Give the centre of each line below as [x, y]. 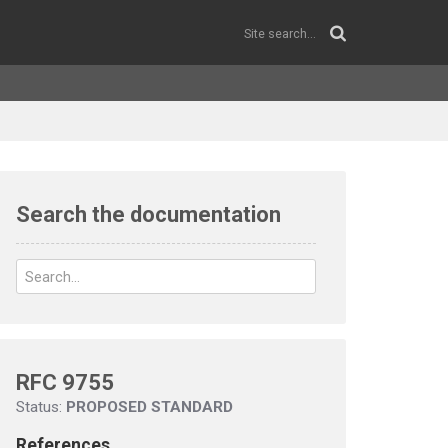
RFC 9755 [65, 382]
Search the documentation [148, 214]
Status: [41, 407]
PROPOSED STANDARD [149, 407]
